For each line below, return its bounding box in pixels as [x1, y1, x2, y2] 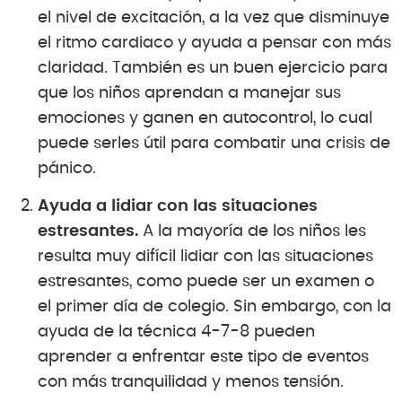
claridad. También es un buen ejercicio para [38, 60, 388, 77]
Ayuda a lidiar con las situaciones [38, 198, 318, 215]
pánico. [38, 161, 96, 178]
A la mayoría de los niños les [138, 223, 366, 240]
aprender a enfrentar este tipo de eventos [38, 349, 369, 366]
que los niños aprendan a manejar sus [38, 85, 341, 102]
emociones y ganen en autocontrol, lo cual [38, 110, 372, 127]
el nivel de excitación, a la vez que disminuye [38, 10, 389, 27]
